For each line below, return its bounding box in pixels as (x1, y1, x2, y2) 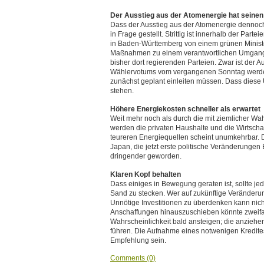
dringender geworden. (110, 152, 181, 160)
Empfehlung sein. (110, 236, 166, 245)
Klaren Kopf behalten (110, 170, 181, 179)
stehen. (110, 87, 134, 95)
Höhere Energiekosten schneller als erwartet (110, 105, 260, 113)
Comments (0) (110, 254, 156, 262)
